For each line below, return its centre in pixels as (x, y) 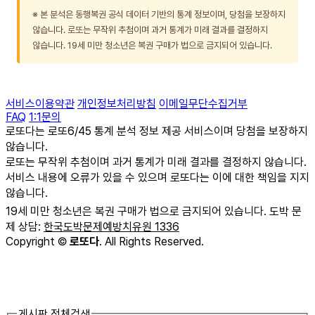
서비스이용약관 (40, 103)
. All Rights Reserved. (152, 241)
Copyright (32, 241)
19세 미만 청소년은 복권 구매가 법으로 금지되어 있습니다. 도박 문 (154, 211)
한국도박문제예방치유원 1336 (111, 226)
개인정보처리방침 (117, 103)
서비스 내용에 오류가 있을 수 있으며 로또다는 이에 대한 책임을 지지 (157, 177)
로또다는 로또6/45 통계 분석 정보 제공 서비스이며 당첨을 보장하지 (157, 131)
